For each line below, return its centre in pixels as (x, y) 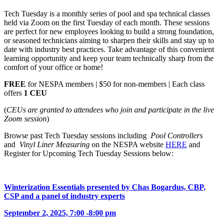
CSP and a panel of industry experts (64, 196)
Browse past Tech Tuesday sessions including (76, 135)
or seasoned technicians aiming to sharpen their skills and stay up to (109, 40)
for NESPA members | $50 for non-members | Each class (115, 84)
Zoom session (25, 118)
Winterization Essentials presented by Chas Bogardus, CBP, (105, 187)
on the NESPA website (129, 144)
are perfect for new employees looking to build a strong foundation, (109, 31)
